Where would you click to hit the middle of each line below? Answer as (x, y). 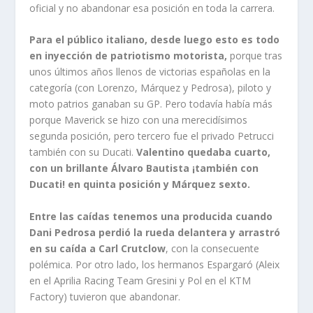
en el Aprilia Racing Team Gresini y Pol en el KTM (140, 280)
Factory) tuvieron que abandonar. (105, 296)
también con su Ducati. (83, 152)
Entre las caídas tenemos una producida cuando (151, 216)
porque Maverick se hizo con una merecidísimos (139, 120)
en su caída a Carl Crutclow (98, 248)
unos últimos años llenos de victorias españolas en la (150, 72)
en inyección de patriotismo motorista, (129, 56)
